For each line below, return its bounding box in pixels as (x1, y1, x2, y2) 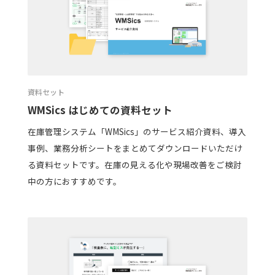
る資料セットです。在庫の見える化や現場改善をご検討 (27, 158, 242, 171)
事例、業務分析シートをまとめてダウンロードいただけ (27, 141, 242, 154)
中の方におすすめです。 (27, 174, 122, 187)
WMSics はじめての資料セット (27, 103, 172, 118)
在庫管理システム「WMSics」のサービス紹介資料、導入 (27, 125, 246, 137)
